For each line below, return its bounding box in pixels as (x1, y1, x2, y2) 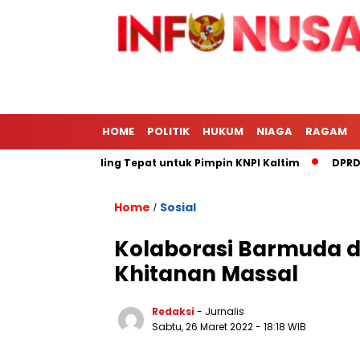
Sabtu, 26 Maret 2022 (152, 320, 256, 333)
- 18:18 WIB (256, 320, 306, 333)
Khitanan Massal (114, 260, 298, 288)
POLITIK (147, 124, 190, 139)
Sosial (160, 199, 196, 215)
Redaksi (152, 305, 194, 318)
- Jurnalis (197, 305, 244, 318)
